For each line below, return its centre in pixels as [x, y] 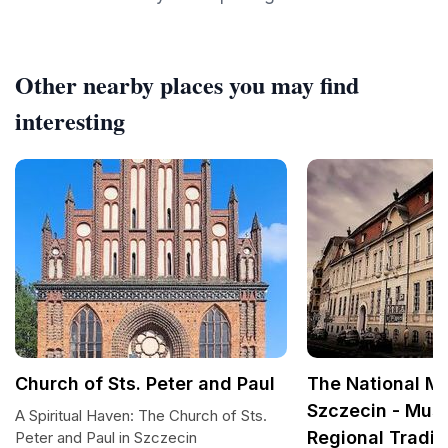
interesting [70, 120]
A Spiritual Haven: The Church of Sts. [141, 415]
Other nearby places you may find [187, 84]
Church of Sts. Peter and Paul [145, 383]
